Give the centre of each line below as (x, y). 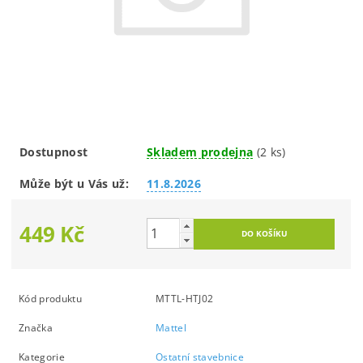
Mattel (171, 327)
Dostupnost (54, 152)
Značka (36, 327)
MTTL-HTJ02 (185, 298)
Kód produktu (50, 298)
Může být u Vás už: (74, 183)
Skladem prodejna (200, 152)
